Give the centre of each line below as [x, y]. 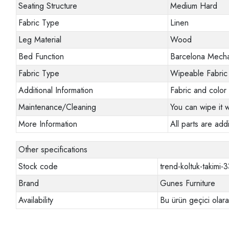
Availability [36, 200]
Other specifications [53, 150]
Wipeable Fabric [199, 74]
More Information [48, 124]
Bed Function [41, 57]
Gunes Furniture [188, 184]
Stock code [38, 167]
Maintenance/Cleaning [58, 107]
